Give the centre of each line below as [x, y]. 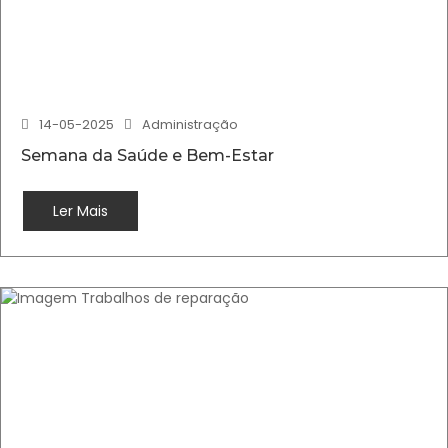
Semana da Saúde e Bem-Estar [147, 155]
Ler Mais [80, 211]
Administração [190, 124]
